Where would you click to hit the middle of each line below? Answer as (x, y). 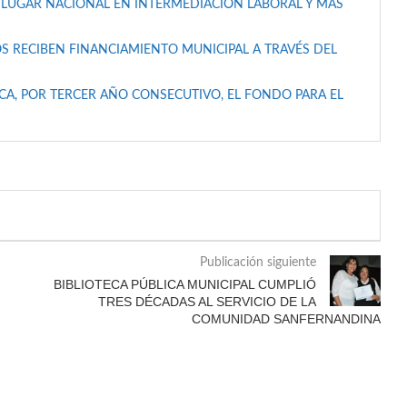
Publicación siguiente (258, 263)
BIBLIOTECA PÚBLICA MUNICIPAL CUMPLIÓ (184, 284)
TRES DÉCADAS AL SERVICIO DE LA (207, 302)
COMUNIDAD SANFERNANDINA (286, 319)
